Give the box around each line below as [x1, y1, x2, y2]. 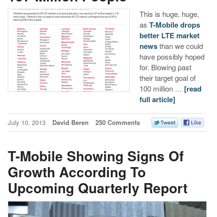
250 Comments [95, 117, 140, 127]
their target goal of [139, 72, 196, 83]
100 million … [139, 83, 184, 93]
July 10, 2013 [7, 117, 47, 127]
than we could [157, 40, 203, 51]
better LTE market [139, 30, 200, 41]
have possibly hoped [139, 51, 204, 62]
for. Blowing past [139, 62, 191, 72]
